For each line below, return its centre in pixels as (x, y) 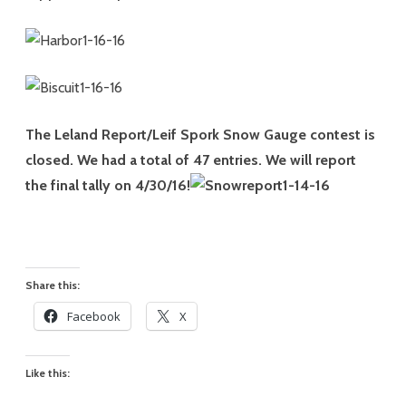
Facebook (94, 316)
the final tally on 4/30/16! (108, 185)
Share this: (53, 285)
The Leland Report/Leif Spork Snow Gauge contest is (200, 135)
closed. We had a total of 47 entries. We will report (191, 160)
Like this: (48, 373)
